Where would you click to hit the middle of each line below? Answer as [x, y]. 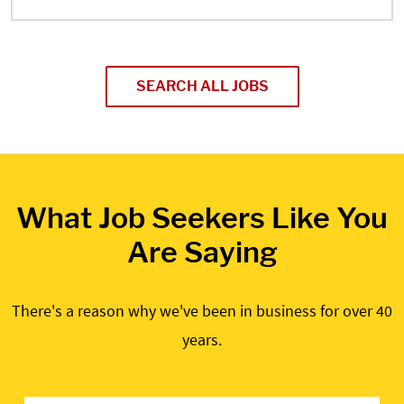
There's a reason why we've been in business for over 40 [202, 311]
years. [202, 340]
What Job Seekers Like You [202, 218]
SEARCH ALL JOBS [202, 86]
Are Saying [202, 252]
